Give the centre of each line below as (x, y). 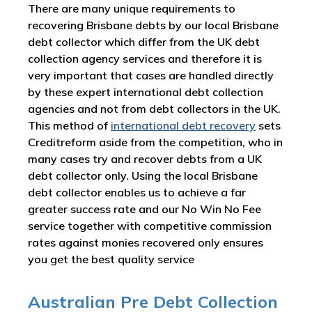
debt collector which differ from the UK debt (144, 42)
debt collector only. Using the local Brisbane (143, 175)
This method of (69, 125)
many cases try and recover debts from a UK (145, 159)
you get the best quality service (111, 259)
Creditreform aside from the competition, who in (155, 142)
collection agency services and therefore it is (145, 58)
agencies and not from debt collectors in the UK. (154, 109)
